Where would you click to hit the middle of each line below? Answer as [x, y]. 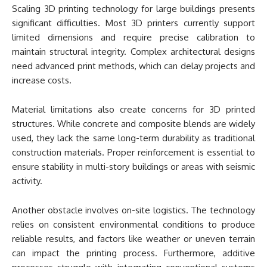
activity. [27, 181]
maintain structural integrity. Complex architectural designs [133, 52]
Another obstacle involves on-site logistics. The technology [133, 210]
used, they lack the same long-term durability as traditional [133, 138]
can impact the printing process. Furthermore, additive [133, 253]
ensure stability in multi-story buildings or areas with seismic [133, 167]
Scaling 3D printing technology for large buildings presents [133, 9]
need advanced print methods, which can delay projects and [133, 66]
